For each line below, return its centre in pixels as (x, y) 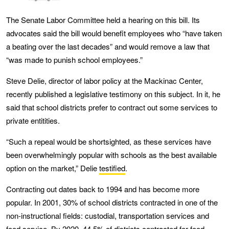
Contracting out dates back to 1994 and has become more (103, 189)
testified (112, 168)
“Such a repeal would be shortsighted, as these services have (109, 141)
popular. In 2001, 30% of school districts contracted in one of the (112, 202)
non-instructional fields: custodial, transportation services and (108, 215)
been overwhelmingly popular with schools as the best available (111, 154)
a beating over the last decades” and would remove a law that (108, 46)
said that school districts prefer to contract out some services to (112, 107)
